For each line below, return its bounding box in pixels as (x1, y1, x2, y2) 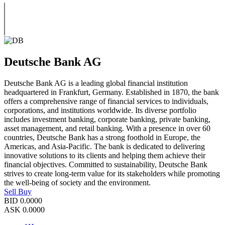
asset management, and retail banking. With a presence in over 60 (4, 124, 210, 133)
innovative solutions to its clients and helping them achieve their (4, 151, 205, 160)
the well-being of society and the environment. (4, 178, 151, 187)
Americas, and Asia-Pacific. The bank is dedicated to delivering (4, 142, 205, 151)
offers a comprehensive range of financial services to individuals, (4, 96, 208, 105)
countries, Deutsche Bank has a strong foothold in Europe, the (4, 133, 200, 142)
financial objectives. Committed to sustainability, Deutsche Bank (4, 160, 207, 169)
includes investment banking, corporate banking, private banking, (4, 115, 210, 124)
